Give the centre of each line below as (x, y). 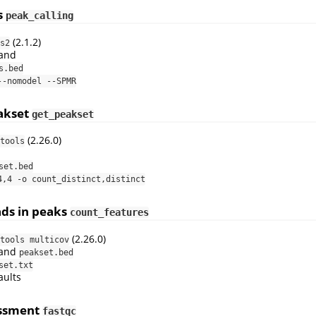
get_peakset (63, 114)
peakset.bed (46, 253)
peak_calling (39, 16)
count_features (109, 213)
